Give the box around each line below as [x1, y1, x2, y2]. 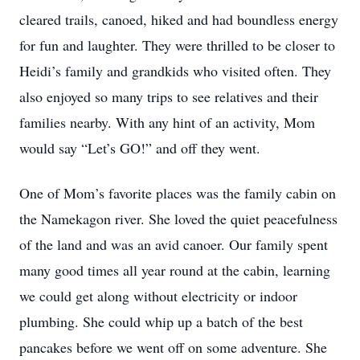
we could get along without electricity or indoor [19, 286, 297, 305]
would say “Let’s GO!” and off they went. [19, 138, 260, 157]
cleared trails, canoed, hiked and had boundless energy [19, 10, 338, 29]
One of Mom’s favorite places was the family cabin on [19, 183, 336, 202]
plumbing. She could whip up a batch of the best [19, 312, 303, 331]
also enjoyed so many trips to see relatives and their [19, 87, 318, 106]
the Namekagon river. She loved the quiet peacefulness [19, 209, 337, 228]
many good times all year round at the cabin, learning [19, 260, 330, 280]
